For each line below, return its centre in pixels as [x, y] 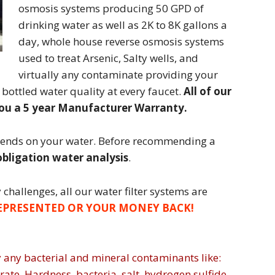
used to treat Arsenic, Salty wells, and [108, 58]
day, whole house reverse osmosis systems [121, 41]
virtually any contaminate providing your [118, 74]
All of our [207, 91]
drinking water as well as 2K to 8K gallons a [122, 25]
